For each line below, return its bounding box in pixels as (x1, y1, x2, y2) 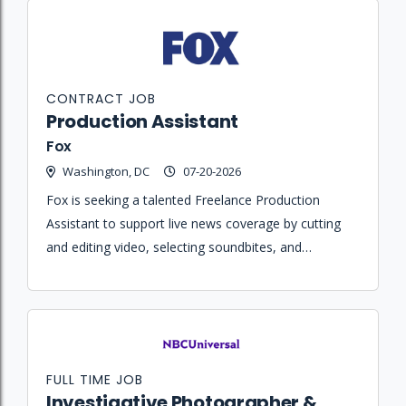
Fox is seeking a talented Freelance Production (46, 190, 320, 208)
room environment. (46, 285, 159, 303)
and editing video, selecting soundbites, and (46, 237, 302, 256)
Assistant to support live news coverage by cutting (46, 214, 341, 232)
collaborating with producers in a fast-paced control (46, 261, 349, 279)
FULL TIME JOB (46, 370, 143, 389)
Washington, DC (63, 162, 150, 179)
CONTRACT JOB (46, 89, 156, 108)
